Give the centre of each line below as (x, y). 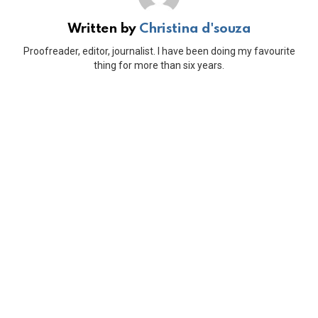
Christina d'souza (195, 29)
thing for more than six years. (159, 65)
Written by (103, 29)
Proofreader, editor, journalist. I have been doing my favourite (159, 51)
